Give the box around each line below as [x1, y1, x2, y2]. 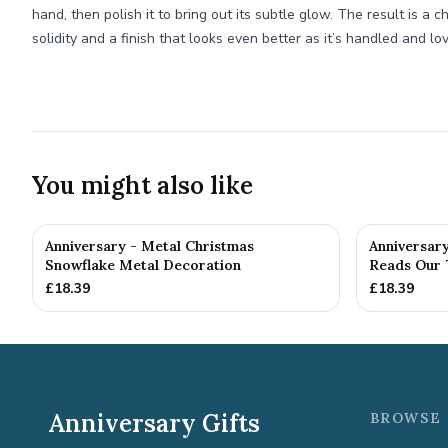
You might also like [32, 170, 253, 201]
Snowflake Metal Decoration [45, 256, 241, 274]
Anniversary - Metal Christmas [45, 237, 254, 255]
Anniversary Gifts [48, 408, 260, 439]
